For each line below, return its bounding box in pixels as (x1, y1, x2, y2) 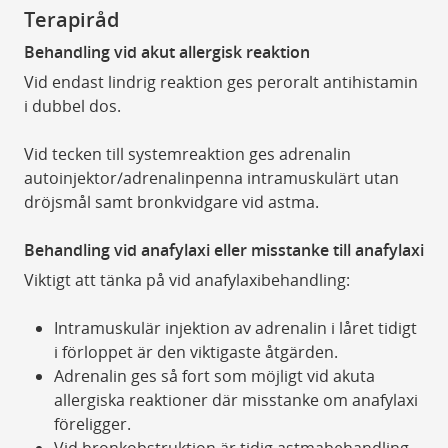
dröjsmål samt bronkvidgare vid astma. (23, 191, 323, 214)
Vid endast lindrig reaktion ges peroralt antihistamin (23, 71, 418, 94)
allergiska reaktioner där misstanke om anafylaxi (53, 389, 418, 412)
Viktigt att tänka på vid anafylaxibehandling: (23, 269, 350, 292)
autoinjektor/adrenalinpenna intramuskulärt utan (23, 167, 399, 190)
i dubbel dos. (23, 95, 121, 118)
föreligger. (53, 413, 131, 436)
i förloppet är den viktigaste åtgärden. (53, 341, 338, 364)
